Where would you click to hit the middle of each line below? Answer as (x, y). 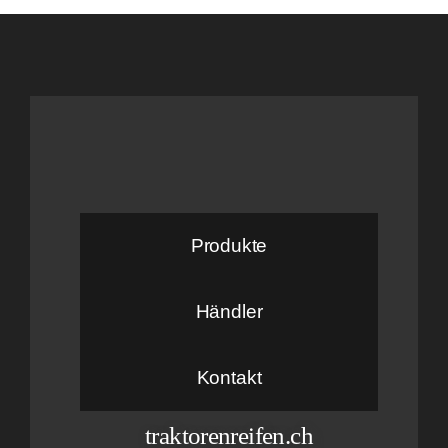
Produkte (229, 245)
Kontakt (229, 377)
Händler (229, 311)
